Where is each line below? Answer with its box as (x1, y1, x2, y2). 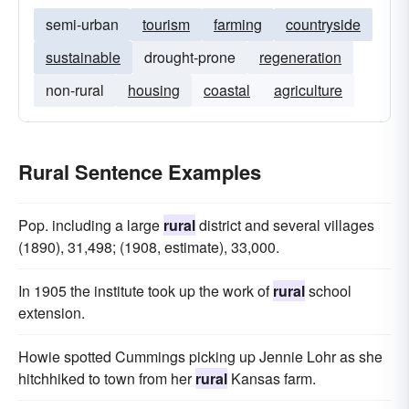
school (305, 280, 351, 301)
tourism (142, 14, 190, 35)
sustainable (46, 47, 121, 68)
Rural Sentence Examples (18, 157, 261, 186)
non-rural (46, 79, 104, 100)
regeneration (259, 47, 341, 68)
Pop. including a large (18, 215, 163, 236)
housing (128, 79, 180, 100)
